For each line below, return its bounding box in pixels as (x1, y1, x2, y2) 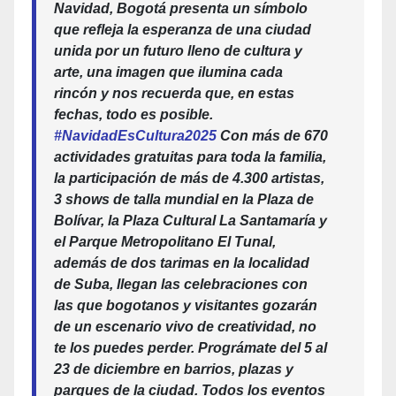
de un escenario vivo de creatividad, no (54, 319, 316, 334)
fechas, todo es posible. (54, 107, 213, 122)
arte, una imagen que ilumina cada (54, 65, 283, 80)
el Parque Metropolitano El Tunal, (54, 234, 276, 249)
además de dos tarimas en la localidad (54, 255, 309, 270)
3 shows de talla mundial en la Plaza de (54, 192, 314, 207)
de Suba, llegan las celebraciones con (54, 277, 308, 292)
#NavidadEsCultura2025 (54, 128, 217, 143)
